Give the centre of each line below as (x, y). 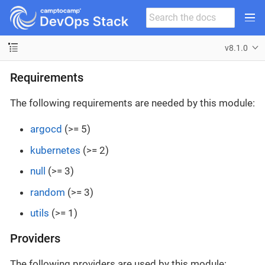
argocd (46, 129)
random (48, 192)
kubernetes (55, 150)
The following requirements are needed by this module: (132, 103)
